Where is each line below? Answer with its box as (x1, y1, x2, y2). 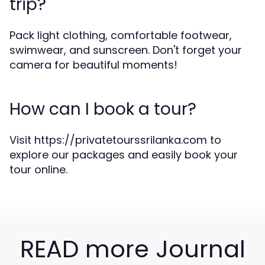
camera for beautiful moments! (9, 57, 177, 72)
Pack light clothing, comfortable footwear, (9, 28, 232, 43)
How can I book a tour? (9, 98, 196, 121)
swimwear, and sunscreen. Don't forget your (9, 43, 242, 57)
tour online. (9, 162, 67, 177)
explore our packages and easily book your (9, 147, 238, 162)
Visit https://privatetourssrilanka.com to (9, 132, 221, 147)
